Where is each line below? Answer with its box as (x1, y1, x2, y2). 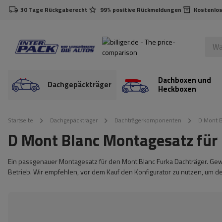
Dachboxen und (158, 74, 211, 86)
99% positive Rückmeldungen (100, 5, 181, 14)
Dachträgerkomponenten (114, 115, 181, 125)
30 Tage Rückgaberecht (20, 5, 88, 14)
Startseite (8, 115, 33, 125)
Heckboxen (158, 83, 196, 95)
